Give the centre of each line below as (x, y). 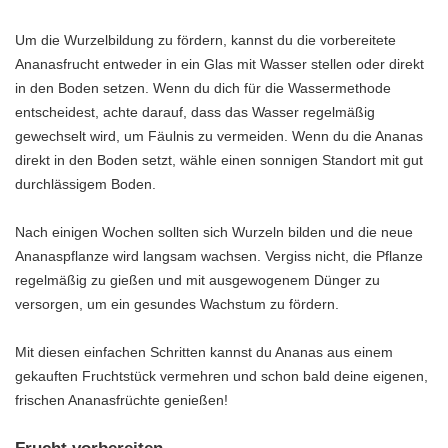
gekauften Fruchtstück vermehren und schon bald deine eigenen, (221, 376)
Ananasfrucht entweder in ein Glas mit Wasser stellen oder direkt (219, 64)
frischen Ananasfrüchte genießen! (121, 400)
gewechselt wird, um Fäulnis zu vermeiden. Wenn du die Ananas (219, 136)
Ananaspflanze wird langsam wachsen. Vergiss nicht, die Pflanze (219, 256)
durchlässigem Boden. (85, 184)
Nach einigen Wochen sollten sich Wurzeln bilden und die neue (214, 232)
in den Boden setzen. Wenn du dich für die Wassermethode (203, 88)
